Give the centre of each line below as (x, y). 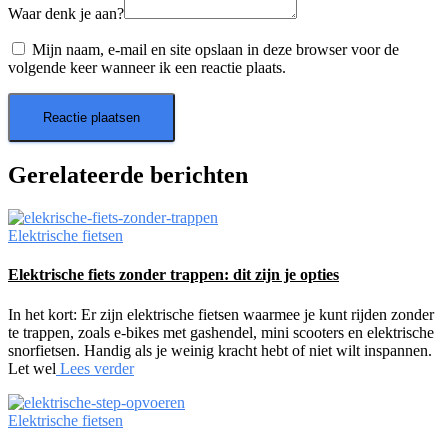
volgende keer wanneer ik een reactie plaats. (147, 68)
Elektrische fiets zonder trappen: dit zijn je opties (173, 275)
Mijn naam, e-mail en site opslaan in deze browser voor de (215, 50)
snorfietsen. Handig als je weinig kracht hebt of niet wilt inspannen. (220, 350)
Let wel (32, 368)
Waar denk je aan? (66, 14)
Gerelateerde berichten (128, 175)
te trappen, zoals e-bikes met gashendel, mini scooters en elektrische (221, 332)
